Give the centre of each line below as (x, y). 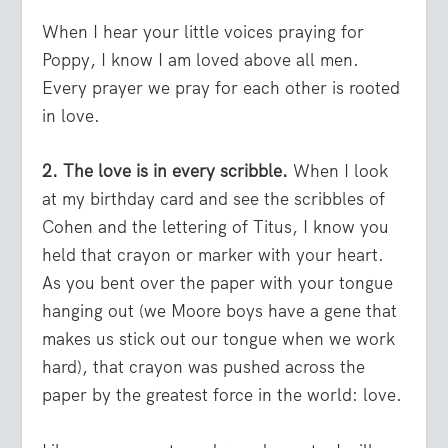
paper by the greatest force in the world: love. (222, 395)
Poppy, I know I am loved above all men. (201, 60)
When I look (338, 171)
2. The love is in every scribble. (165, 171)
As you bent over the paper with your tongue (218, 283)
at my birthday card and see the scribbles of (214, 199)
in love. (71, 116)
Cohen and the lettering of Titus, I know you (216, 227)
